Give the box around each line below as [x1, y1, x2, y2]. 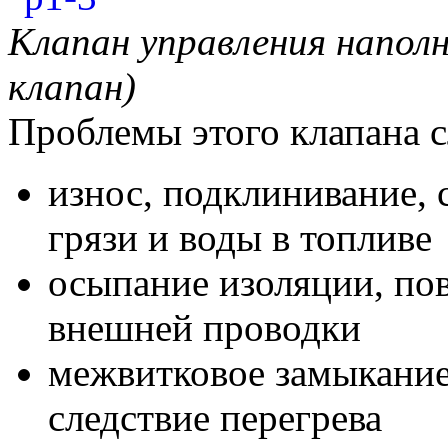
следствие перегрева [48, 396, 382, 440]
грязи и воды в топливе [48, 216, 432, 260]
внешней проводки [48, 306, 361, 350]
